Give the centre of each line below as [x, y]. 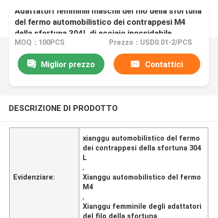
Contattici [164, 64]
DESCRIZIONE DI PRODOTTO [63, 108]
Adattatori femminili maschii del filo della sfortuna [108, 10]
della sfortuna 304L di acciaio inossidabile [93, 33]
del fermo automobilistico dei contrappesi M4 [100, 22]
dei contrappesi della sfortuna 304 [142, 148]
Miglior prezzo [68, 64]
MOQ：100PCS [40, 43]
